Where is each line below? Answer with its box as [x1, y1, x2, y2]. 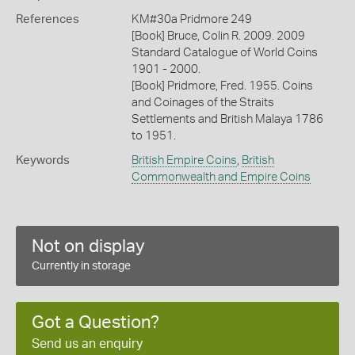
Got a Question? [32, 314, 159, 331]
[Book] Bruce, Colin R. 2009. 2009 [131, 30, 305, 42]
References [16, 13, 79, 25]
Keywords [16, 155, 70, 166]
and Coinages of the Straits [131, 97, 274, 109]
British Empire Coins [131, 155, 237, 166]
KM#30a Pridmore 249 [131, 13, 252, 25]
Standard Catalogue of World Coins [131, 47, 318, 59]
